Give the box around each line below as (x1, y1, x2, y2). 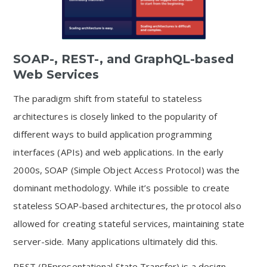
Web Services (13, 67, 100, 82)
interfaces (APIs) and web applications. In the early (13, 146, 224, 158)
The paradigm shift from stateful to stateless (13, 92, 202, 104)
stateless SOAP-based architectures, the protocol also (13, 200, 241, 212)
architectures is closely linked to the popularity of (13, 110, 218, 122)
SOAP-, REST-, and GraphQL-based (13, 52, 234, 66)
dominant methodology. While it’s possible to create (13, 182, 230, 194)
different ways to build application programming (13, 128, 213, 140)
